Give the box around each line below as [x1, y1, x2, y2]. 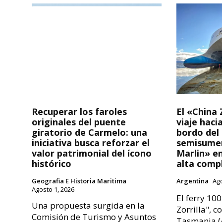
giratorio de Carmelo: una [32, 126, 147, 139]
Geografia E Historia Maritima [32, 176, 126, 186]
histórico [32, 158, 71, 170]
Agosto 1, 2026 [32, 185, 74, 194]
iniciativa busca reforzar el [32, 137, 150, 149]
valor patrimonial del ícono [32, 147, 152, 160]
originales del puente [32, 116, 126, 128]
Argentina [176, 176, 209, 186]
